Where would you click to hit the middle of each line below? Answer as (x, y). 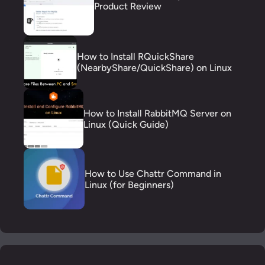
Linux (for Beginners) (129, 185)
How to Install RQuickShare (135, 57)
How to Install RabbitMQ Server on (157, 113)
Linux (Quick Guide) (126, 124)
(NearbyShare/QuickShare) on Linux (154, 68)
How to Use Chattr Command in (153, 173)
